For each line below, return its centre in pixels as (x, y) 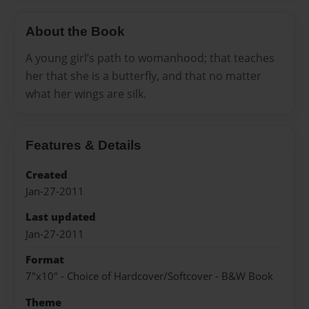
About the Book (75, 32)
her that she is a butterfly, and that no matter (143, 76)
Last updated (61, 217)
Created (47, 175)
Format (45, 260)
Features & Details (83, 145)
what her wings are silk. (86, 93)
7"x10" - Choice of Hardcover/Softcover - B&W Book (149, 277)
